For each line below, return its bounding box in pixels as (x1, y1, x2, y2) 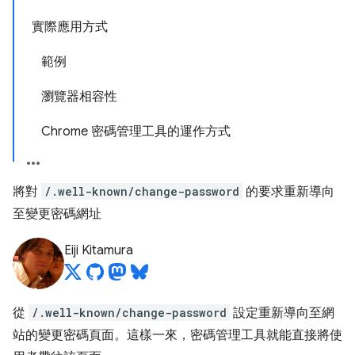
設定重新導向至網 (230, 305, 334, 321)
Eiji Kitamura (64, 242, 133, 258)
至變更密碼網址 (13, 206, 101, 222)
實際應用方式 (32, 19, 108, 35)
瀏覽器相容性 (41, 89, 117, 105)
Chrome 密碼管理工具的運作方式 (41, 124, 231, 139)
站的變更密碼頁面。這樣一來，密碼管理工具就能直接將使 (13, 327, 342, 343)
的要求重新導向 (242, 184, 334, 200)
